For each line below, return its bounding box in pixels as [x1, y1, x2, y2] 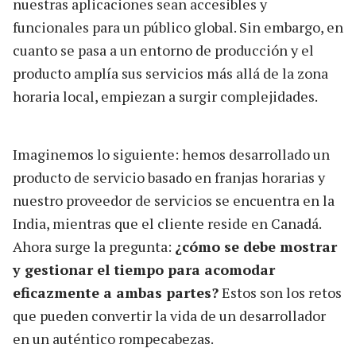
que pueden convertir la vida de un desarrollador [13, 305, 326, 325]
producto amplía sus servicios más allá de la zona [13, 63, 328, 83]
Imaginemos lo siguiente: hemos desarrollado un [13, 144, 330, 164]
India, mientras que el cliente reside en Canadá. [13, 213, 321, 233]
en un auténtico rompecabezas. [13, 328, 214, 348]
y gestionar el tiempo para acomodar [13, 259, 275, 279]
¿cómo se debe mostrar [175, 236, 337, 256]
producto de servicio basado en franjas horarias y [13, 167, 325, 187]
